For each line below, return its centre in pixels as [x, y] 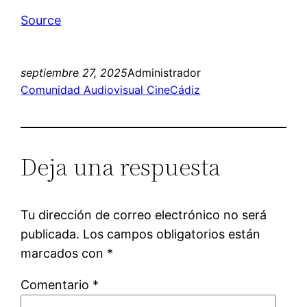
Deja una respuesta [121, 167]
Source [41, 21]
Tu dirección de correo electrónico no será [144, 215]
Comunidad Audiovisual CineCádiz [111, 90]
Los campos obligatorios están [172, 234]
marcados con [64, 254]
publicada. [50, 234]
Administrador [164, 73]
